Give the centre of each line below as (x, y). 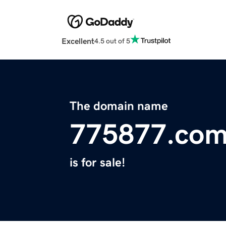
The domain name (119, 106)
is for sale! (97, 163)
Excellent (78, 41)
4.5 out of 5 (112, 41)
